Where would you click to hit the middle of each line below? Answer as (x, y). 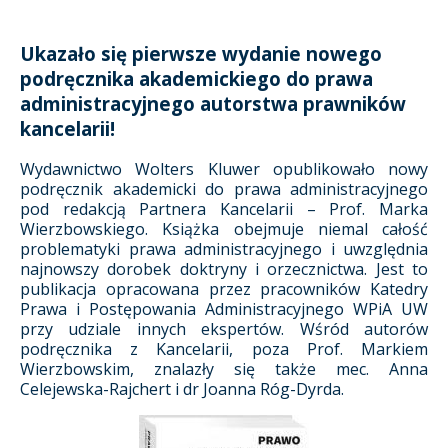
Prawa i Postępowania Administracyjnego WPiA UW (224, 309)
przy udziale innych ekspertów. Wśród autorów (224, 329)
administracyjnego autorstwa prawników (213, 103)
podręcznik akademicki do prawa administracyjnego (224, 189)
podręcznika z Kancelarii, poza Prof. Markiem (224, 349)
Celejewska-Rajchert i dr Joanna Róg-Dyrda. (182, 389)
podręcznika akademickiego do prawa (196, 78)
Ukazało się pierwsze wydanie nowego (201, 53)
